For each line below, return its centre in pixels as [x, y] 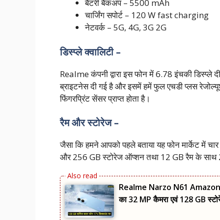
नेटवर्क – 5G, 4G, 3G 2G [126, 27]
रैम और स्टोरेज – [89, 123]
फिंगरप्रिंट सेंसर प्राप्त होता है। [105, 98]
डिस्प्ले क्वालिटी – [90, 52]
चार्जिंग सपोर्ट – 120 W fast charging [147, 15]
